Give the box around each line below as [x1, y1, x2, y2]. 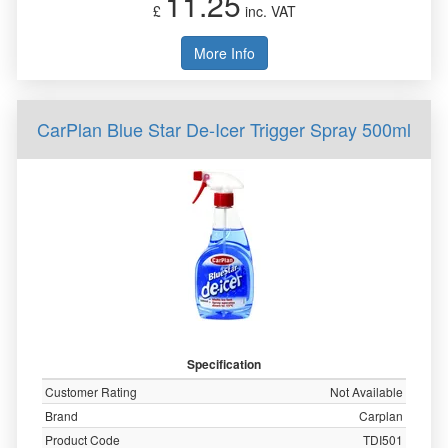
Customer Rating [45, 383, 137, 400]
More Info [193, 43, 255, 63]
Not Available [330, 383, 403, 400]
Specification [187, 355, 261, 373]
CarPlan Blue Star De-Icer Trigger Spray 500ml [37, 116, 411, 142]
